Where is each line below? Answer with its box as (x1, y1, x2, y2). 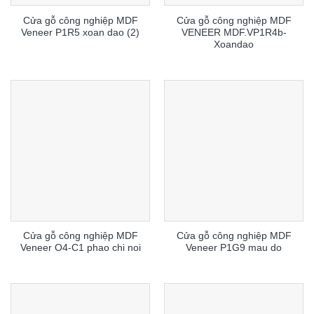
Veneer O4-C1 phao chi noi (20, 243, 141, 254)
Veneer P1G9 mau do (186, 243, 282, 254)
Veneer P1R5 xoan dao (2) (21, 27, 139, 38)
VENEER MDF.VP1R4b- (181, 27, 287, 38)
